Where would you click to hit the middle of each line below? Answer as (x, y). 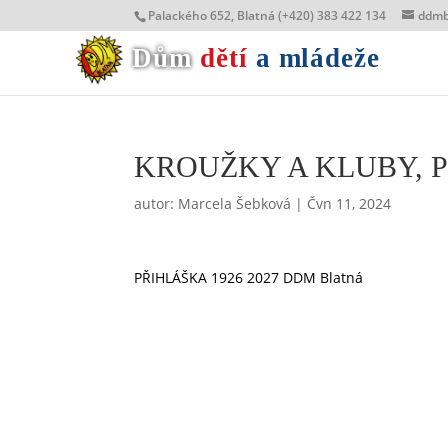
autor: (156, 203)
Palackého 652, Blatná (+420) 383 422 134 (267, 15)
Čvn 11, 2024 (349, 203)
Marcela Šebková (235, 203)
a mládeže (318, 57)
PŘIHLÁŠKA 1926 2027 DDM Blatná (249, 277)
